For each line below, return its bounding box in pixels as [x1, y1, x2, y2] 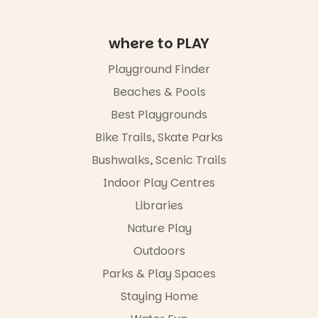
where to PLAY [109, 33, 209, 54]
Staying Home [120, 288, 198, 305]
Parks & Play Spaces [102, 265, 216, 283]
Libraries [135, 197, 183, 214]
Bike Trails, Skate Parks [95, 129, 223, 146]
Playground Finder [108, 61, 210, 78]
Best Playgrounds [111, 106, 207, 124]
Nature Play [126, 220, 192, 237]
